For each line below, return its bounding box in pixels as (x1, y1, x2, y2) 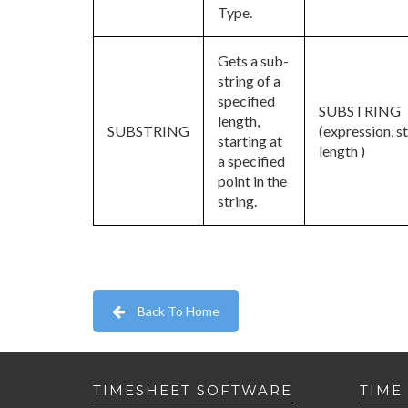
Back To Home (138, 303, 219, 319)
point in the (218, 172, 287, 189)
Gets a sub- (218, 52, 289, 69)
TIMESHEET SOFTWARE (93, 381, 292, 399)
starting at (218, 132, 282, 149)
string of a (218, 72, 280, 89)
